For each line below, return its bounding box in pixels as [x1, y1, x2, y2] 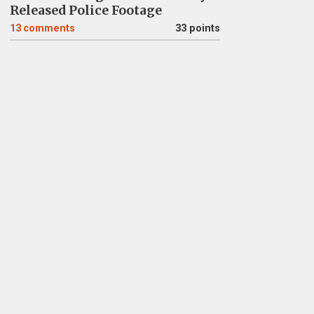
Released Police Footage [9, 3, 162, 18]
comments [22, 22, 75, 34]
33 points [175, 22, 220, 34]
